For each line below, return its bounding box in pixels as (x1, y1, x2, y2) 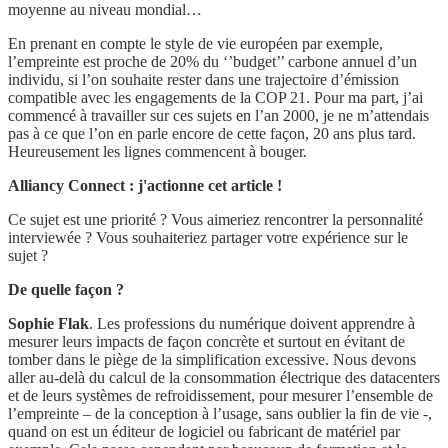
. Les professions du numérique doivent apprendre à (89, 314, 415, 332)
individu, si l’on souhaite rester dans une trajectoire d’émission (8, 70, 399, 88)
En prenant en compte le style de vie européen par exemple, (8, 34, 383, 52)
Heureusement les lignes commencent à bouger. (8, 142, 307, 160)
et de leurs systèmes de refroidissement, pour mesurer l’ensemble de (8, 386, 433, 404)
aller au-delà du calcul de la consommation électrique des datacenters (8, 368, 440, 386)
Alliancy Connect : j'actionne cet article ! (8, 176, 282, 194)
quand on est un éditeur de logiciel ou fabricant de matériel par (8, 422, 400, 440)
